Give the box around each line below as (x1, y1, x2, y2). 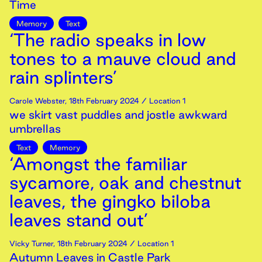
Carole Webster (9, 96, 65, 105)
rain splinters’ (9, 67, 117, 87)
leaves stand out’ (9, 210, 148, 230)
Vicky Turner (9, 239, 53, 247)
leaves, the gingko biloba (9, 191, 211, 211)
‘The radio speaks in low (9, 30, 206, 50)
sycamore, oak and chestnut (9, 173, 242, 192)
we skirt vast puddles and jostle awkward (9, 108, 227, 121)
